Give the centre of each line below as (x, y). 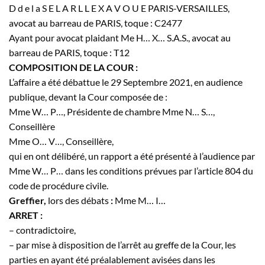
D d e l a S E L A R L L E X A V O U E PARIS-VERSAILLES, (119, 8)
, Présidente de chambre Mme (124, 111)
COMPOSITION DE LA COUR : (73, 67)
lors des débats (78, 200)
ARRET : (26, 215)
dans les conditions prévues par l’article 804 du (158, 170)
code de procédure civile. (59, 185)
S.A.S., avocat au (198, 37)
